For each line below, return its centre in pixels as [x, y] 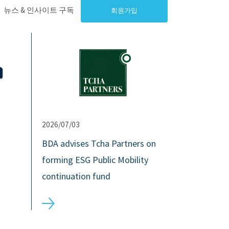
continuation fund [76, 176]
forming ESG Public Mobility [95, 160]
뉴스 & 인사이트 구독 [39, 10]
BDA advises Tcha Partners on [99, 144]
